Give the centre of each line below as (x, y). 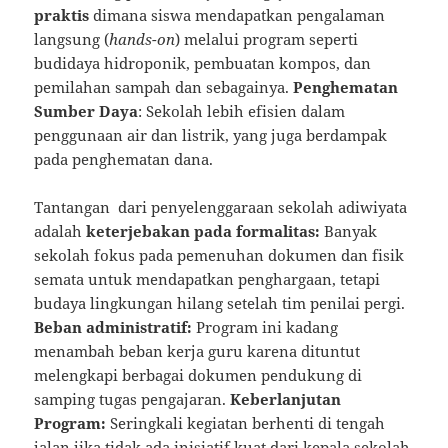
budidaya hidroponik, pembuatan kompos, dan (203, 63)
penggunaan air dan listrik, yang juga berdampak (211, 135)
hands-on (142, 39)
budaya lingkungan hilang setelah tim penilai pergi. (220, 303)
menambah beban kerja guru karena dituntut (197, 351)
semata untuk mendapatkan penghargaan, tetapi (207, 279)
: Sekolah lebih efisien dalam (242, 111)
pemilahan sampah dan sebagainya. (164, 87)
